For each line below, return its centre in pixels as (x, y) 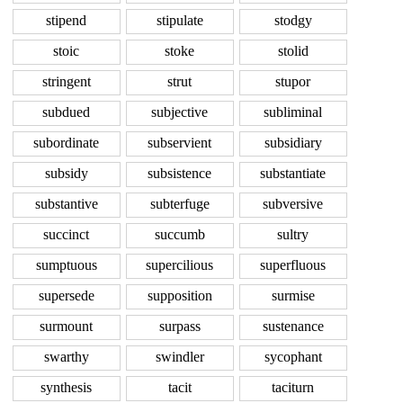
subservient (179, 143)
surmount (66, 327)
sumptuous (66, 265)
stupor (293, 82)
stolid (293, 51)
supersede (66, 296)
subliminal (293, 112)
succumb (179, 235)
